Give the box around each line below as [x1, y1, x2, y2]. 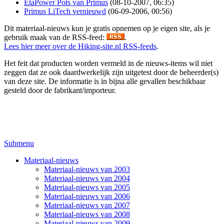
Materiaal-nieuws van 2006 [44, 191, 130, 200]
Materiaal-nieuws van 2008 [44, 209, 130, 218]
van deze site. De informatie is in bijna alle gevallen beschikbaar [4, 76, 205, 85]
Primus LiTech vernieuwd [24, 6, 106, 15]
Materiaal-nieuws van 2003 [44, 164, 130, 173]
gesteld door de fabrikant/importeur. [4, 85, 116, 94]
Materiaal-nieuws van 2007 [44, 200, 130, 209]
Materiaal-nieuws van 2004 [44, 173, 130, 182]
